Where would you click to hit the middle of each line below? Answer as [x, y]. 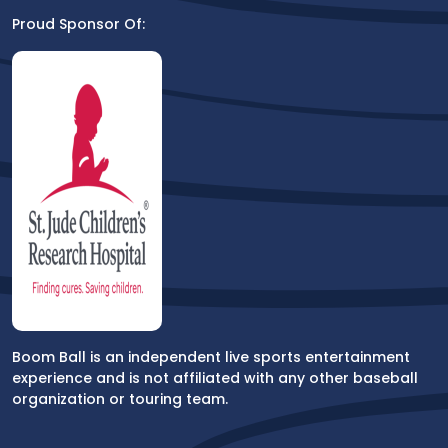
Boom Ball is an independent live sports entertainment [211, 356]
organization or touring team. [120, 398]
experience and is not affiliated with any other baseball [215, 377]
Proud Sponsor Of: [78, 23]
